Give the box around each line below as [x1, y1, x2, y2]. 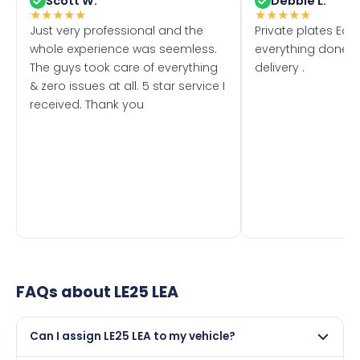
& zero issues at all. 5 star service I [30, 77, 225, 94]
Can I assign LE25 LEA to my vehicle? [30, 328, 235, 344]
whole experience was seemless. [30, 40, 217, 57]
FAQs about [16, 280, 114, 303]
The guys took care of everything [30, 59, 218, 76]
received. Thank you [30, 96, 144, 112]
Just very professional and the [30, 22, 203, 39]
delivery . [255, 59, 305, 76]
